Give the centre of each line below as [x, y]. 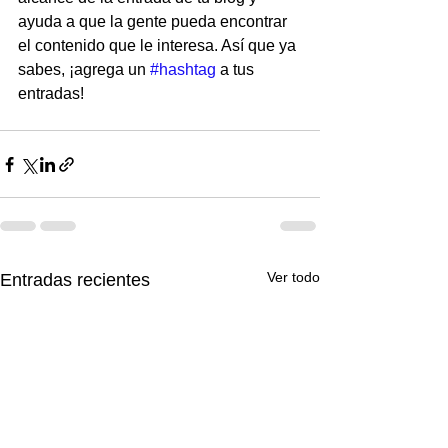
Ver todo [293, 277]
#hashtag [183, 70]
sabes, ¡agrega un [84, 70]
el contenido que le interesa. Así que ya [159, 46]
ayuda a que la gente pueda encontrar [154, 22]
